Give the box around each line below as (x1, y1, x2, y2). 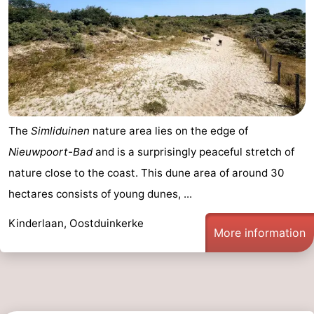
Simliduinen (31, 124, 90, 138)
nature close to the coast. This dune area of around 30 (8, 166, 284, 180)
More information (214, 226, 306, 240)
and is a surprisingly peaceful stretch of (93, 145, 294, 159)
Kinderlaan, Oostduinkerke (8, 217, 144, 231)
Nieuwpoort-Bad (8, 145, 93, 159)
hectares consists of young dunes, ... (8, 187, 192, 201)
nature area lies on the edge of (90, 124, 248, 138)
